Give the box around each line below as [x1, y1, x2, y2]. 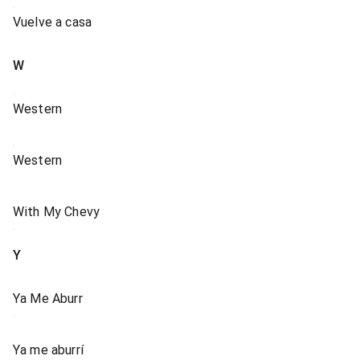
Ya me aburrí [13, 342, 84, 358]
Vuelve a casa [13, 14, 92, 30]
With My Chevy [13, 204, 100, 219]
